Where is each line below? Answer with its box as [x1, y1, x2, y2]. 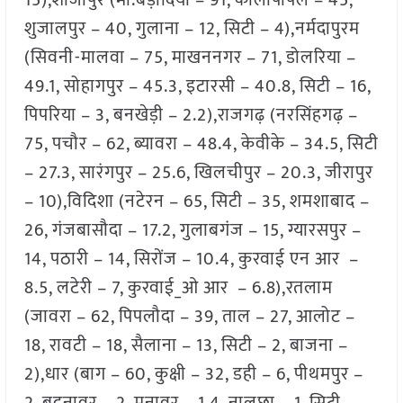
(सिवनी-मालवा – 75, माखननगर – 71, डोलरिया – [23, 42, 356, 74]
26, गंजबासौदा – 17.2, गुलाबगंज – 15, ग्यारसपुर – [23, 215, 362, 246]
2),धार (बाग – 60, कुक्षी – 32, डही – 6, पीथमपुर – [23, 359, 363, 390]
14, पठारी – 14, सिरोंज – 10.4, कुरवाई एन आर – [23, 244, 359, 275]
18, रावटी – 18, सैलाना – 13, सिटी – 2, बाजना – [23, 330, 348, 362]
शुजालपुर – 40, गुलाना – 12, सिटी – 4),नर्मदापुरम [23, 13, 360, 45]
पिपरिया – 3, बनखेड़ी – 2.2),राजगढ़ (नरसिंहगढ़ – [23, 100, 358, 131]
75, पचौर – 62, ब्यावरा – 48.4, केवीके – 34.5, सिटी [23, 129, 379, 160]
